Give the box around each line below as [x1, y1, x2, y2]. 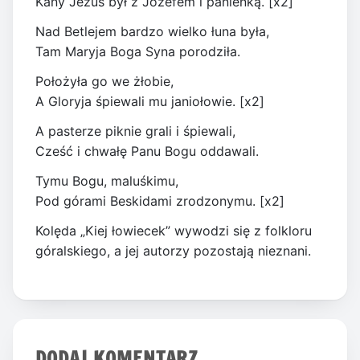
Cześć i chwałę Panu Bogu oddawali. [35, 143, 259, 160]
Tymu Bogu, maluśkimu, [35, 173, 178, 190]
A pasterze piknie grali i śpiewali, [35, 123, 235, 140]
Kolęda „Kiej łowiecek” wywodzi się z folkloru [35, 223, 312, 239]
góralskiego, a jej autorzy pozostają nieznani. [35, 243, 311, 260]
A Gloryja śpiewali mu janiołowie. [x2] [35, 93, 264, 110]
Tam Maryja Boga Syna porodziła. [35, 43, 240, 60]
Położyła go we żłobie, [35, 73, 174, 90]
